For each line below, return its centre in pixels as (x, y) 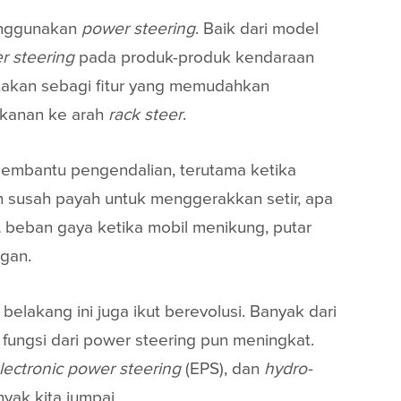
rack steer (145, 114)
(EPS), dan (222, 368)
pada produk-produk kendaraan (194, 57)
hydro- (288, 368)
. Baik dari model (257, 28)
